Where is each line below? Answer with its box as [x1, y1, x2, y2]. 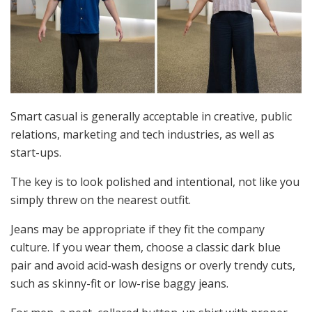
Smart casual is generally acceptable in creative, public [10, 109, 292, 125]
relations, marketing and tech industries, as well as [10, 127, 274, 143]
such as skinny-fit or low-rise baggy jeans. [10, 276, 228, 292]
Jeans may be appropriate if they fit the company [10, 221, 265, 237]
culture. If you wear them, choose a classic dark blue [10, 240, 281, 256]
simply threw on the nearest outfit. [10, 192, 191, 208]
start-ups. [10, 145, 61, 161]
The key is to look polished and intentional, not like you [10, 174, 299, 190]
